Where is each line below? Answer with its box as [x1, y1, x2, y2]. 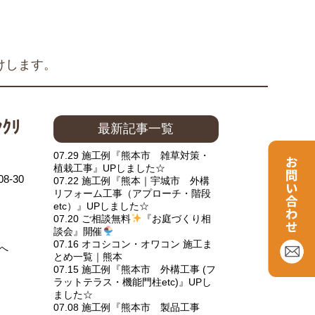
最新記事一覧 [98, 122, 174, 136]
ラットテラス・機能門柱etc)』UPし [53, 276, 212, 288]
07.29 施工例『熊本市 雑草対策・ [53, 150, 210, 161]
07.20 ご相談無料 [53, 213, 131, 224]
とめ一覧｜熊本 [53, 251, 122, 262]
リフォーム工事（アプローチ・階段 [53, 188, 211, 199]
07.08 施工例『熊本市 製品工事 [53, 302, 200, 313]
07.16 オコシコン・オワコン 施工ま [53, 238, 212, 250]
